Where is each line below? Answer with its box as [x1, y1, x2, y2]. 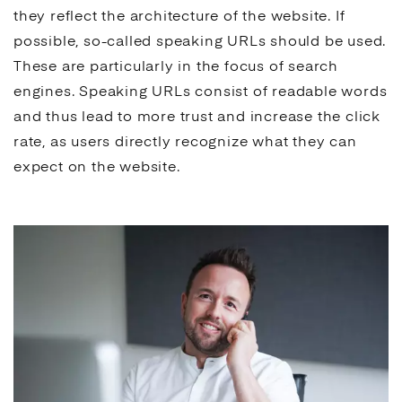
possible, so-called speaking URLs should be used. [13, 35, 387, 49]
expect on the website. [13, 161, 180, 175]
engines [13, 85, 72, 100]
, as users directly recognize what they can [42, 135, 357, 150]
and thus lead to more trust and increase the [13, 110, 345, 125]
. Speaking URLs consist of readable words [71, 85, 388, 100]
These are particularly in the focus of [13, 60, 289, 74]
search [288, 60, 339, 74]
